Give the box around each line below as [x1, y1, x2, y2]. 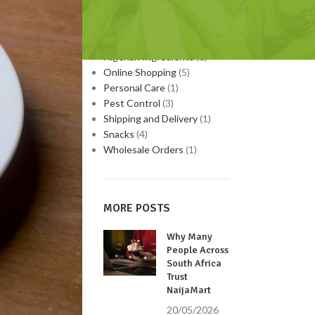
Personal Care [103, 82, 166, 94]
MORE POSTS [103, 201, 171, 215]
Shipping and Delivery [103, 112, 198, 124]
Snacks [103, 128, 135, 140]
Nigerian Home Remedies [103, 35, 214, 47]
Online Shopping [103, 66, 177, 78]
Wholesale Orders [103, 143, 184, 155]
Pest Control [103, 97, 161, 109]
